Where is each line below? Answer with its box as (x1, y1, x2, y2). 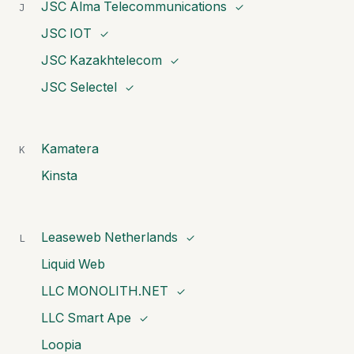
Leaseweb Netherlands (41, 229, 178, 245)
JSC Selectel (41, 79, 117, 95)
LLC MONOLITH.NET (41, 283, 168, 299)
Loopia (41, 337, 81, 352)
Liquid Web (41, 256, 105, 272)
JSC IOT (41, 25, 92, 41)
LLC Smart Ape (41, 310, 131, 326)
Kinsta (41, 168, 77, 183)
